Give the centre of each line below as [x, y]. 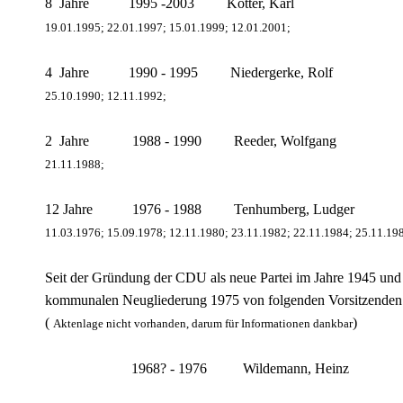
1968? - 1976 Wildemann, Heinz [197, 369]
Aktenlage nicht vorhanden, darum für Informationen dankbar [203, 324]
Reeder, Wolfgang [285, 141]
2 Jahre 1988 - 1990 [139, 141]
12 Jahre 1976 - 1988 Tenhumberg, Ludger [200, 210]
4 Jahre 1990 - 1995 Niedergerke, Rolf [189, 73]
